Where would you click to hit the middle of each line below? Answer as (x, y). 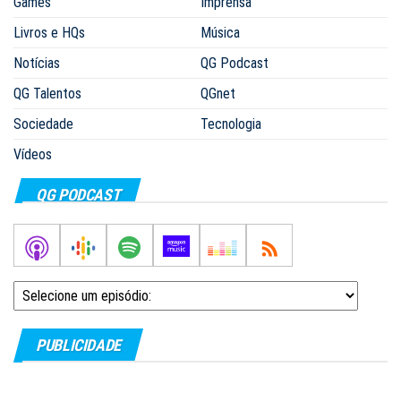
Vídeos (33, 154)
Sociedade (43, 124)
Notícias (37, 63)
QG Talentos (47, 94)
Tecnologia (231, 124)
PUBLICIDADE (79, 345)
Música (220, 33)
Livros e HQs (49, 33)
